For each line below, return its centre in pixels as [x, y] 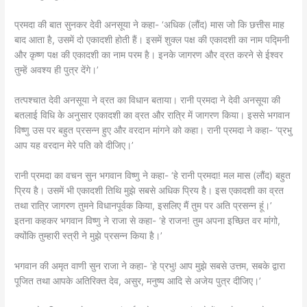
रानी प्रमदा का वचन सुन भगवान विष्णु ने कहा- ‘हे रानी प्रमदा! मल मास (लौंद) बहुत [153, 175]
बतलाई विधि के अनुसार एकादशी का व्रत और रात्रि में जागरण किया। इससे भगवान [152, 115]
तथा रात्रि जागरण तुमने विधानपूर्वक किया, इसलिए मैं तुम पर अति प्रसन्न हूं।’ [144, 205]
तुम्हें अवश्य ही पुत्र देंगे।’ [57, 70]
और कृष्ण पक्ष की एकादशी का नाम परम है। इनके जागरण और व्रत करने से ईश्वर [149, 55]
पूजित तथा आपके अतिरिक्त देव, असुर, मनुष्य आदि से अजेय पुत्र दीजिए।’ [138, 281]
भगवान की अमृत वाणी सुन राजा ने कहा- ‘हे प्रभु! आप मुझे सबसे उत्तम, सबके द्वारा [150, 266]
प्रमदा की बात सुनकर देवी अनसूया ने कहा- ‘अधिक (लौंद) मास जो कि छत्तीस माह [150, 25]
